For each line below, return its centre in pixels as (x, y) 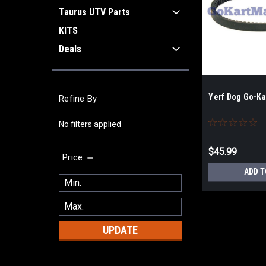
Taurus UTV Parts (94, 12)
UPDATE (120, 230)
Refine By (78, 99)
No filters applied (90, 124)
